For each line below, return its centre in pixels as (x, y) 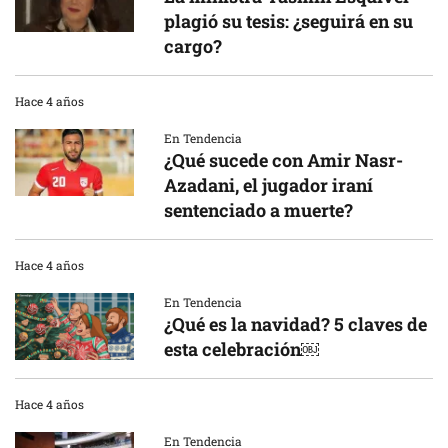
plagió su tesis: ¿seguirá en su (289, 21)
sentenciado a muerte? (259, 210)
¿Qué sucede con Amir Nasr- (284, 160)
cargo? (193, 46)
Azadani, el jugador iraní (269, 185)
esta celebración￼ (242, 349)
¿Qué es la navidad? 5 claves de (296, 324)
